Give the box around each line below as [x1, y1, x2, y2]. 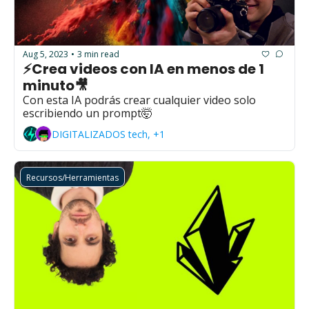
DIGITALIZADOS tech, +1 [52, 127, 165, 141]
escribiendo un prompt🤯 [23, 106, 152, 121]
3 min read [77, 48, 119, 60]
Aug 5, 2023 [23, 48, 68, 60]
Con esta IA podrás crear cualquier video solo [23, 92, 256, 108]
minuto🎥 [23, 76, 88, 96]
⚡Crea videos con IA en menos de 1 [23, 59, 264, 79]
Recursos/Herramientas [26, 172, 119, 184]
